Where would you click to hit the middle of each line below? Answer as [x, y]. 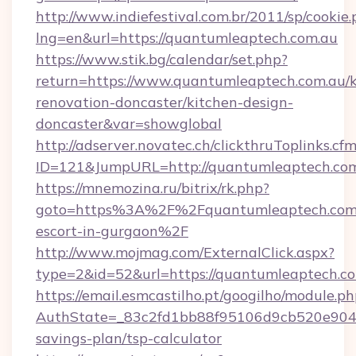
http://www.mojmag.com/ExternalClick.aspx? [185, 252]
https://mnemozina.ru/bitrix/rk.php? [153, 188]
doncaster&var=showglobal [129, 124]
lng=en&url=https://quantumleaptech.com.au [187, 38]
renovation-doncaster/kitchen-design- [164, 102]
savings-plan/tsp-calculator [129, 338]
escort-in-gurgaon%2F [112, 231]
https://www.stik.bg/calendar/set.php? [162, 59]
